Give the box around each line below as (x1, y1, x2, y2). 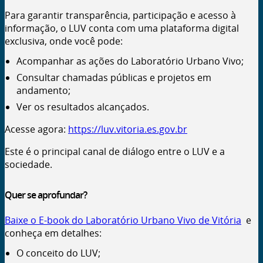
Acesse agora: (5, 122, 68, 136)
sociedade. (5, 157, 52, 171)
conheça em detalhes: (5, 226, 102, 240)
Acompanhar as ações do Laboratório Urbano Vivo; (16, 54, 244, 68)
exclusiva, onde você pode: (5, 34, 123, 48)
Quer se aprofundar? (5, 188, 87, 201)
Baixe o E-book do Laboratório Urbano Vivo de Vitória (5, 213, 241, 227)
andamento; (16, 83, 70, 97)
